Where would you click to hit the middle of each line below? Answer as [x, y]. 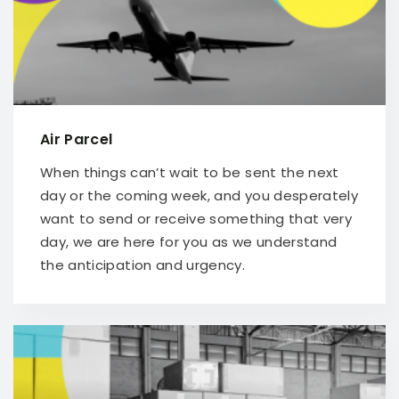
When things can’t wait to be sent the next [190, 172]
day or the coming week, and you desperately [199, 195]
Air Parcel [77, 139]
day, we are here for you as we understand [189, 242]
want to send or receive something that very [196, 219]
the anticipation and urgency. [143, 265]
